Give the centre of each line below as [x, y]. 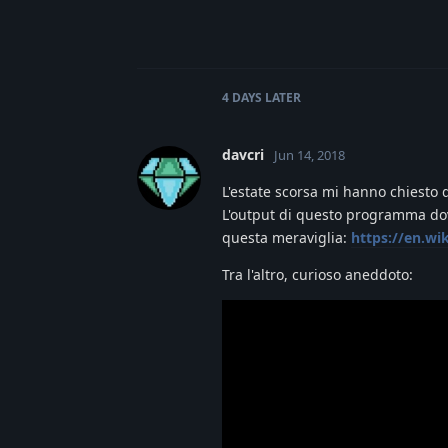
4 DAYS [242, 97]
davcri [243, 154]
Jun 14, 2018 [309, 154]
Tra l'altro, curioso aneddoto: [317, 274]
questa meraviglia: [286, 237]
